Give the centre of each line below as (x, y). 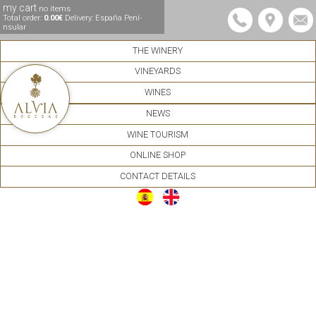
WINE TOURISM (158, 134)
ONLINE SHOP (158, 155)
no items (55, 8)
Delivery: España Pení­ (103, 18)
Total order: (24, 18)
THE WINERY (158, 50)
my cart (21, 7)
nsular (15, 27)
